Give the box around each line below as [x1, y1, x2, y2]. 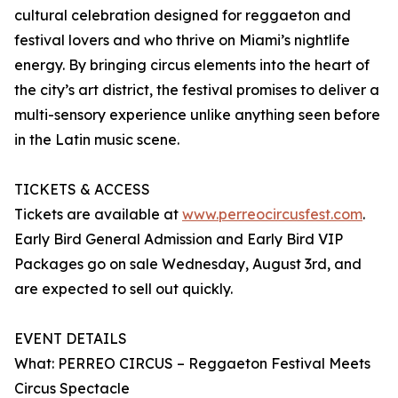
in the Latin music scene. [14, 131, 179, 149]
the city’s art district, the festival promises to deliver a [14, 81, 379, 99]
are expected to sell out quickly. [14, 280, 233, 298]
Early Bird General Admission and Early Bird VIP [14, 230, 343, 249]
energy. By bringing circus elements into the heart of [14, 56, 370, 75]
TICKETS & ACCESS [14, 180, 150, 199]
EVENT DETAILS [14, 330, 127, 348]
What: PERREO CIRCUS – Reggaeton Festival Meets [14, 354, 370, 373]
